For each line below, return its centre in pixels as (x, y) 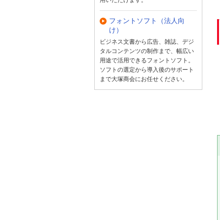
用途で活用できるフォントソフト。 (147, 60)
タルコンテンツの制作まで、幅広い (147, 51)
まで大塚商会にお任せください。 (144, 79)
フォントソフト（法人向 (147, 21)
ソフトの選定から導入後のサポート (147, 69)
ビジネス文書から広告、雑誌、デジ (147, 41)
